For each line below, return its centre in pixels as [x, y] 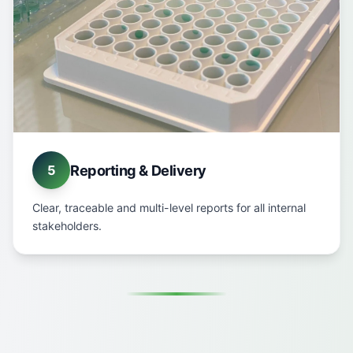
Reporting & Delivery [138, 170]
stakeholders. [67, 226]
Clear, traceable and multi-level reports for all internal [169, 208]
